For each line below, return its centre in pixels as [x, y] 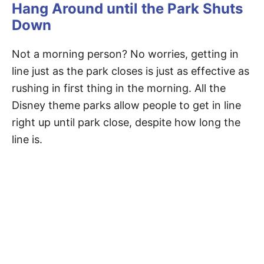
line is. [27, 139]
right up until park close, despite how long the [126, 122]
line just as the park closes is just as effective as [131, 71]
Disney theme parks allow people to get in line [126, 105]
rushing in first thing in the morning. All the [119, 88]
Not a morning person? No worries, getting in [125, 54]
